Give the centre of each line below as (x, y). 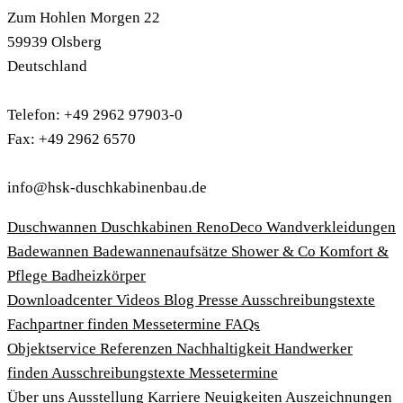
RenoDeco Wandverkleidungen (296, 228)
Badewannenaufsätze (162, 252)
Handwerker (313, 349)
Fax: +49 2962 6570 (72, 139)
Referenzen (138, 349)
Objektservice (54, 349)
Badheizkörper (99, 276)
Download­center (62, 300)
